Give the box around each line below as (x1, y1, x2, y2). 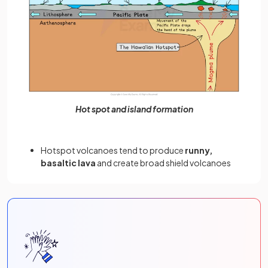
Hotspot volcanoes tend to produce (41, 145, 185, 156)
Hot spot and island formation (75, 103, 193, 115)
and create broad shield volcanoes (96, 157, 231, 169)
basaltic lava (41, 157, 96, 169)
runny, (185, 145, 212, 156)
